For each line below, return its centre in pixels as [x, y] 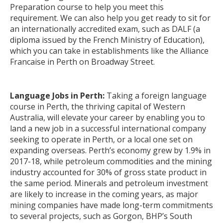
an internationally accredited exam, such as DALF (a [105, 29]
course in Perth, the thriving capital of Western [98, 107]
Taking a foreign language [157, 96]
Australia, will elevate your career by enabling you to [108, 117]
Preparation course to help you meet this [87, 7]
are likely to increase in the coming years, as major [104, 194]
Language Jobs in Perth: [58, 96]
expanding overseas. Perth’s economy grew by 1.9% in [110, 150]
